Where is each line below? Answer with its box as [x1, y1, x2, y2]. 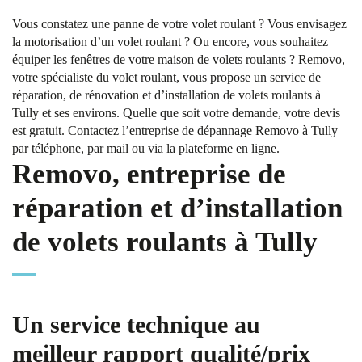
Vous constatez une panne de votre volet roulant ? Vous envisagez [12, 17, 347, 31]
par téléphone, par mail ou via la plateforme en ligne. [12, 141, 280, 155]
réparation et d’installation [12, 192, 343, 224]
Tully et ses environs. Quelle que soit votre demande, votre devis [12, 106, 340, 120]
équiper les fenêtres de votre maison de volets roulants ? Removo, [12, 53, 345, 66]
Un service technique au [12, 311, 260, 338]
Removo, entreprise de [12, 158, 286, 190]
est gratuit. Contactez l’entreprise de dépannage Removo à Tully [12, 124, 338, 137]
